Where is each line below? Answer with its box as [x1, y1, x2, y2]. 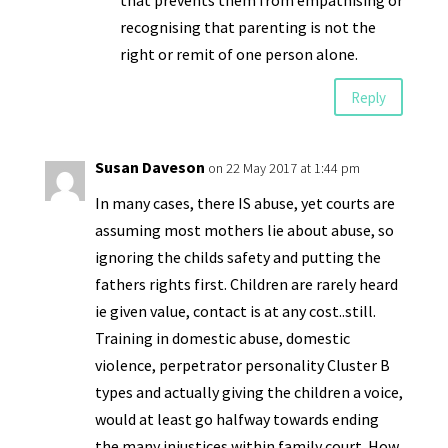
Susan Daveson [94, 157, 205, 177]
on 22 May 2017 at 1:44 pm [207, 159, 360, 177]
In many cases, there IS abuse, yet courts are [94, 193, 395, 213]
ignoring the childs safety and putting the [94, 247, 381, 267]
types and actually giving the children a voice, [94, 382, 403, 402]
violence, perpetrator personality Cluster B [94, 355, 390, 375]
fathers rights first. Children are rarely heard [94, 274, 398, 294]
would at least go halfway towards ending [94, 409, 379, 429]
